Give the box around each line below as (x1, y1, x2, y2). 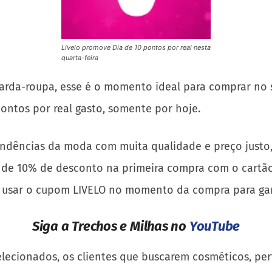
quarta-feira (61, 53, 98, 62)
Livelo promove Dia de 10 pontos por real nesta (61, 43, 211, 52)
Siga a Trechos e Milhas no (32, 218, 189, 234)
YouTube (189, 218, 240, 234)
